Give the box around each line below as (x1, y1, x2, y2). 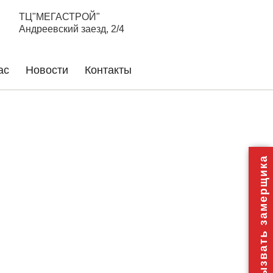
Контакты (85, 64, 132, 76)
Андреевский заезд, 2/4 (19, 24, 127, 34)
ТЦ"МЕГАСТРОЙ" (19, 12, 100, 22)
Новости (26, 64, 68, 76)
